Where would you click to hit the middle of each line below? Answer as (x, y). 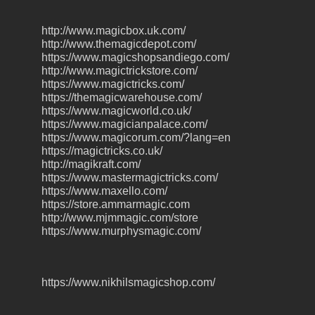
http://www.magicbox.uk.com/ (114, 31)
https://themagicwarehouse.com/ (122, 98)
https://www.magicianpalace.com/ (124, 124)
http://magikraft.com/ (91, 165)
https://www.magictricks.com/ (113, 84)
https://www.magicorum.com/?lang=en (136, 138)
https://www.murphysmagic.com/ (121, 231)
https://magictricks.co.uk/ (102, 151)
